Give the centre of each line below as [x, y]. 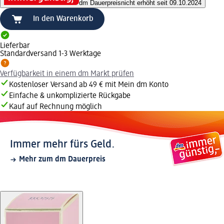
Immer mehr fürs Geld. [62, 145]
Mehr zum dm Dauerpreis [62, 160]
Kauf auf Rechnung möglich [55, 107]
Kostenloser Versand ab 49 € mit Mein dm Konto [89, 85]
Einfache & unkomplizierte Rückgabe [70, 96]
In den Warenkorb [63, 19]
